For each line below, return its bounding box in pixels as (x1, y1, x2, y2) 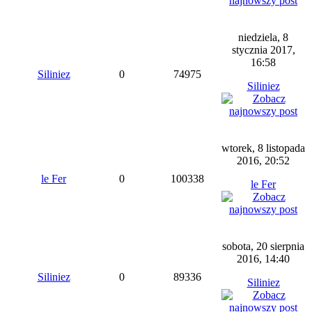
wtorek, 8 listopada (221, 142, 305, 154)
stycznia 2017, (231, 44, 295, 56)
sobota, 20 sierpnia (222, 240, 304, 252)
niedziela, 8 (238, 31, 288, 43)
